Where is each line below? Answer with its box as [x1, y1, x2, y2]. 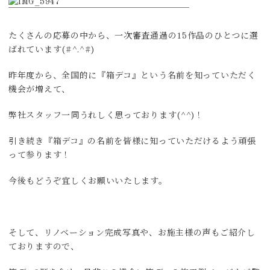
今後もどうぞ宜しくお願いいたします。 [8, 177, 168, 186]
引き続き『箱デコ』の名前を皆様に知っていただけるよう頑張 [8, 137, 256, 146]
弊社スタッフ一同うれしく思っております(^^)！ [8, 111, 204, 121]
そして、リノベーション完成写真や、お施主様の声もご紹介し [8, 229, 256, 238]
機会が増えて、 [8, 86, 71, 95]
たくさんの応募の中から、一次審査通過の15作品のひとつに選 [8, 32, 259, 41]
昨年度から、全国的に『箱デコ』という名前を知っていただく [8, 72, 256, 81]
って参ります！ [8, 151, 71, 160]
